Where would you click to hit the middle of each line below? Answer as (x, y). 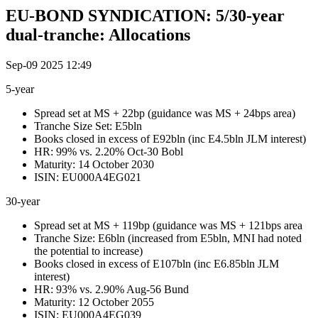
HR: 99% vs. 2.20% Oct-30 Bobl (109, 151)
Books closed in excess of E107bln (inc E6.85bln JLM (157, 263)
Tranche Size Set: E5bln (88, 126)
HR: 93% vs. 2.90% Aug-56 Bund (111, 289)
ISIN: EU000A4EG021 (88, 177)
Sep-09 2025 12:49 (49, 65)
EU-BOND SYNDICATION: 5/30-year (145, 16)
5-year (20, 89)
